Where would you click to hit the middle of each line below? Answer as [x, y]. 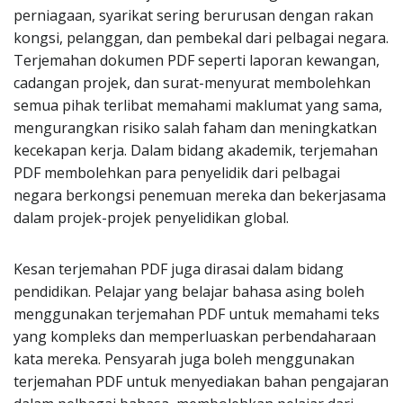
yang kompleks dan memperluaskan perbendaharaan [195, 336]
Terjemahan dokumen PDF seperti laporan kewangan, [197, 60]
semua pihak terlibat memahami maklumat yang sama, [198, 105]
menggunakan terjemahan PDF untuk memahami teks [197, 314]
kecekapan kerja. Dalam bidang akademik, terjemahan [196, 150]
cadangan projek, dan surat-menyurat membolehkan [192, 83]
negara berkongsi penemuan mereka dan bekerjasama [200, 195]
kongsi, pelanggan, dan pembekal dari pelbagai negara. [201, 38]
